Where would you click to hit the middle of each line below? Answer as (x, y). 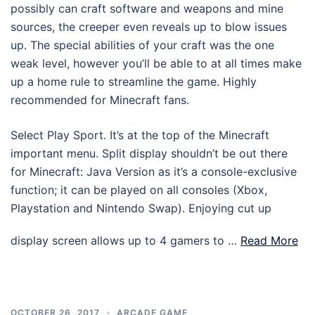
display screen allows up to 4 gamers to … (126, 240)
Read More (269, 240)
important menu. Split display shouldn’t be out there (149, 153)
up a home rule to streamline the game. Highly (134, 81)
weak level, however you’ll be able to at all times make (156, 63)
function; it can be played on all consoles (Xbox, (139, 189)
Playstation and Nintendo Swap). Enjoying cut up (141, 208)
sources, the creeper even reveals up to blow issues (149, 26)
